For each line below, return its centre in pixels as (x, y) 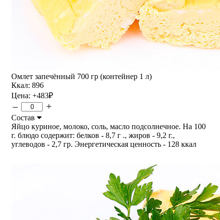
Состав (24, 117)
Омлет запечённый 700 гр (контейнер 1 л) (82, 76)
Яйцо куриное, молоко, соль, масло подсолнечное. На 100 (109, 126)
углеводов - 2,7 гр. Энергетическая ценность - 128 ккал (104, 144)
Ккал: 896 (27, 85)
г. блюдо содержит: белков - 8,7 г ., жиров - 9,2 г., (93, 135)
